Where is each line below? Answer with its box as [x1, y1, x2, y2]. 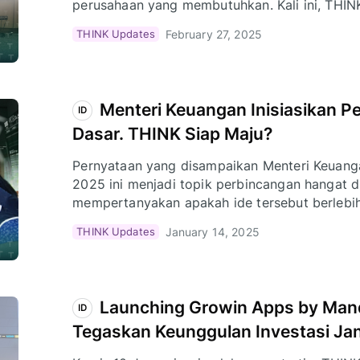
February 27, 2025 [165, 27, 262, 41]
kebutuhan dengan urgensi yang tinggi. [72, 212, 314, 229]
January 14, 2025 [165, 224, 260, 239]
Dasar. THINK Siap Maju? [72, 123, 273, 144]
